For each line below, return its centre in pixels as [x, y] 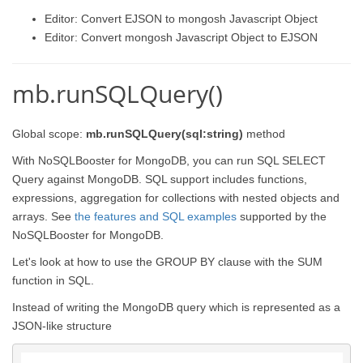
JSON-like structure [62, 326]
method [264, 134]
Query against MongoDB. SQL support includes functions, [160, 179]
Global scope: [49, 134]
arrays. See [43, 216]
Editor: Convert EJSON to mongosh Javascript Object [181, 18]
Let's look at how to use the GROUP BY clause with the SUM [167, 262]
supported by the [282, 216]
